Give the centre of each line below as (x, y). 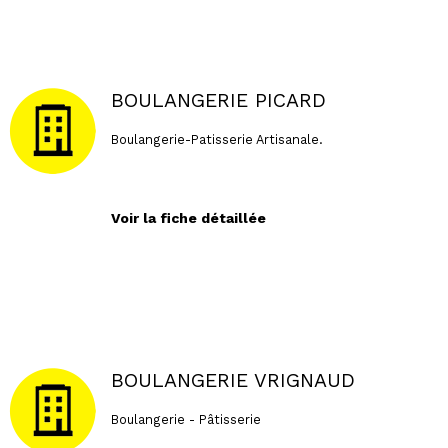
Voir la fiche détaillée (188, 217)
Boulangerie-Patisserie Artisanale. (217, 139)
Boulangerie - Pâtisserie (185, 419)
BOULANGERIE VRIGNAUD (232, 381)
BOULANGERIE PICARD (218, 101)
